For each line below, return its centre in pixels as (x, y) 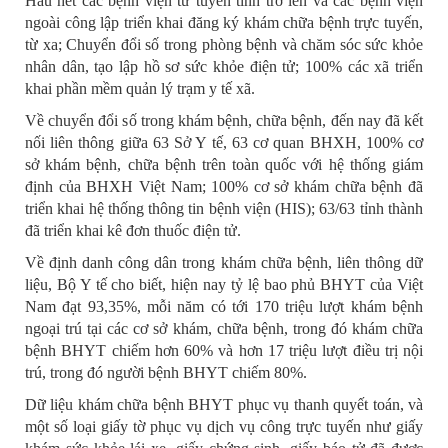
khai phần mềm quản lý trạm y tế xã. (140, 89)
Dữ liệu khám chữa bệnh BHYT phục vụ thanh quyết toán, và (224, 405)
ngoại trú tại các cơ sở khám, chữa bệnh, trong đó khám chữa (224, 329)
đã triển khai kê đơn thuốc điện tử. (133, 231)
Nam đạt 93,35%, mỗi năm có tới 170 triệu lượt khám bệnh (224, 307)
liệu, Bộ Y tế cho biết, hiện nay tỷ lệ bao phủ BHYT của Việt (224, 285)
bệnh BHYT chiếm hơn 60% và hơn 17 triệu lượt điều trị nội (224, 351)
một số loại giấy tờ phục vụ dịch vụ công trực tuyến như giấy (224, 427)
